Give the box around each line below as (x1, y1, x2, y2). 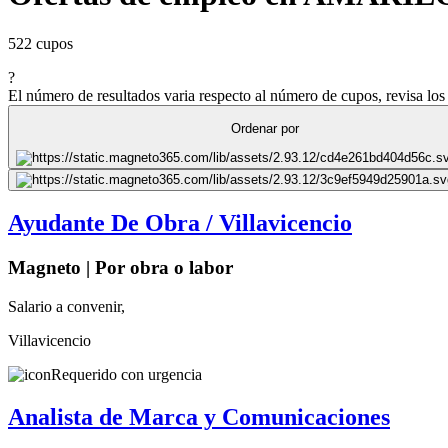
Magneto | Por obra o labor (8, 257, 233, 279)
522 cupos (8, 34, 73, 52)
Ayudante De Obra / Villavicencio (8, 210, 352, 237)
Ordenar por (231, 121, 299, 137)
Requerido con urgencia (51, 366, 202, 384)
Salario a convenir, (8, 298, 125, 316)
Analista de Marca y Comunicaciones (8, 403, 390, 430)
